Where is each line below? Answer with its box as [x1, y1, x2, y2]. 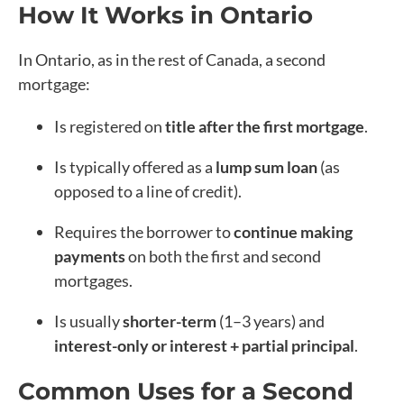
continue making [234, 221, 353, 242]
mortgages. [54, 270, 133, 290]
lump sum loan [216, 156, 317, 177]
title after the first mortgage [165, 115, 364, 136]
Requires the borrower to [54, 221, 234, 242]
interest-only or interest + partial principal [54, 335, 354, 355]
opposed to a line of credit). [54, 180, 242, 201]
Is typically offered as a [54, 156, 216, 177]
